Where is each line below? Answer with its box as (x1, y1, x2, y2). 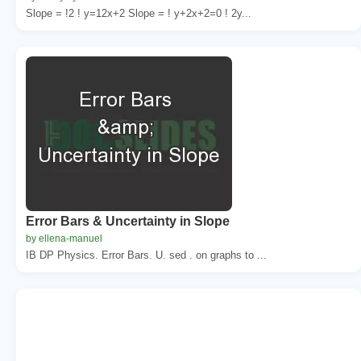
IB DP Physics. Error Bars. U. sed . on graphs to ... (26, 248, 267, 261)
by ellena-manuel (26, 232, 102, 244)
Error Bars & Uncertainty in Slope (26, 214, 230, 228)
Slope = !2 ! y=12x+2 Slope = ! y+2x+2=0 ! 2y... (26, 6, 251, 19)
